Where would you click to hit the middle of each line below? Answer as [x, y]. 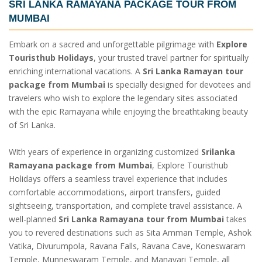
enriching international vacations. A [76, 71]
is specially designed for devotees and [178, 84]
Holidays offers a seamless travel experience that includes [118, 178]
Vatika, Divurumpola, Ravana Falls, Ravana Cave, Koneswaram [127, 246]
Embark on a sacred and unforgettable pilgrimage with [113, 44]
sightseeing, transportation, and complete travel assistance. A [125, 205]
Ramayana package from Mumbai [80, 165]
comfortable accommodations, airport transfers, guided [115, 192]
